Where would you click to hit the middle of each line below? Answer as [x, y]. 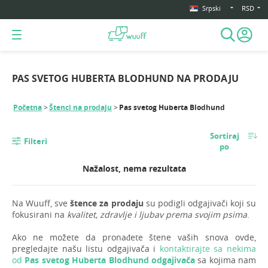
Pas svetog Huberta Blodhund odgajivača [109, 260]
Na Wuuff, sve [41, 203]
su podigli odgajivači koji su [200, 203]
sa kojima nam [225, 260]
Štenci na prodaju [81, 107]
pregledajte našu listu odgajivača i [86, 249]
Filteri [35, 141]
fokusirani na [39, 215]
